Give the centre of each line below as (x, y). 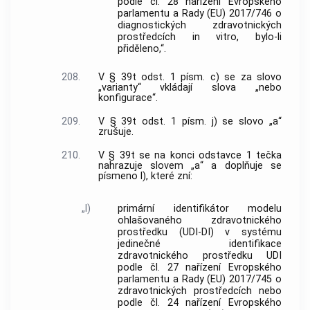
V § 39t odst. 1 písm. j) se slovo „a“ (190, 122)
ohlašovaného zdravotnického (200, 221)
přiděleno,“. (142, 48)
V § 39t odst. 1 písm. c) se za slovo (190, 77)
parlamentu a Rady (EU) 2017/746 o (200, 13)
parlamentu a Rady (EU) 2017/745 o (200, 280)
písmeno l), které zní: (145, 176)
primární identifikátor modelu (200, 209)
